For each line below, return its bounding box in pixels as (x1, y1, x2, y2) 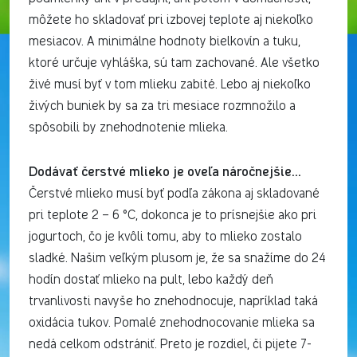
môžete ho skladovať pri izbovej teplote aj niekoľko (29, 14, 313, 27)
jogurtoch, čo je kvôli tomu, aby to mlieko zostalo (29, 230, 302, 244)
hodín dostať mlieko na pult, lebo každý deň (29, 273, 273, 287)
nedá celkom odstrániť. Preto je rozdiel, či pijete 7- (29, 338, 312, 351)
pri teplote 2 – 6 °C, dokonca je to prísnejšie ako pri (29, 209, 316, 222)
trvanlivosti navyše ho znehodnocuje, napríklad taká (29, 295, 318, 308)
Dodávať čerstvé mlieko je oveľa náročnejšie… (29, 163, 301, 179)
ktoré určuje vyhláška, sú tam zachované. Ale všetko (29, 57, 320, 70)
